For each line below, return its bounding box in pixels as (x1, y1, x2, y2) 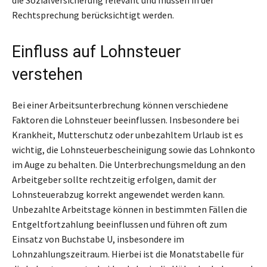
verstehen (12, 64, 83, 84)
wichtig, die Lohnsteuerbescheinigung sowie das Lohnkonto (12, 143, 255, 156)
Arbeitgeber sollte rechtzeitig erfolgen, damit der (12, 173, 216, 185)
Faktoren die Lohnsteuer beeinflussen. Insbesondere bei (12, 113, 239, 126)
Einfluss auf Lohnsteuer (12, 42, 181, 61)
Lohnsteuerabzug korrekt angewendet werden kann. (12, 188, 225, 200)
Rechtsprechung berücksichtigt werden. (12, 8, 174, 21)
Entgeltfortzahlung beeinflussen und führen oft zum (12, 218, 227, 230)
